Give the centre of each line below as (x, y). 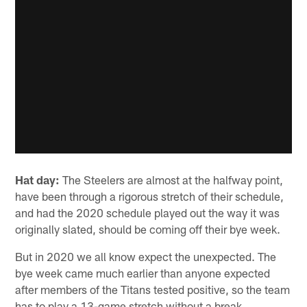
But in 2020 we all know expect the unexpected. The (146, 257)
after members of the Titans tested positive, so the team (153, 290)
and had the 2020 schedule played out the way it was (148, 213)
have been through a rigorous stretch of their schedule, (150, 196)
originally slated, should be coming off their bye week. (148, 229)
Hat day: (38, 180)
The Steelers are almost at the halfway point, (172, 180)
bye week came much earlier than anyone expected (143, 273)
